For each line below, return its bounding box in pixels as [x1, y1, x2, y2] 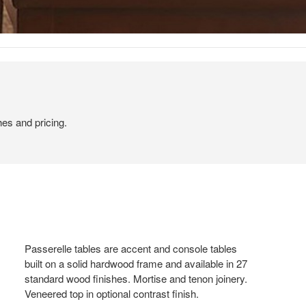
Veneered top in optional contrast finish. [25, 286, 199, 301]
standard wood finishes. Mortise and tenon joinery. [25, 270, 248, 286]
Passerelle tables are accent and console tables [25, 240, 238, 255]
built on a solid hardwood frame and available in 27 [25, 255, 248, 270]
